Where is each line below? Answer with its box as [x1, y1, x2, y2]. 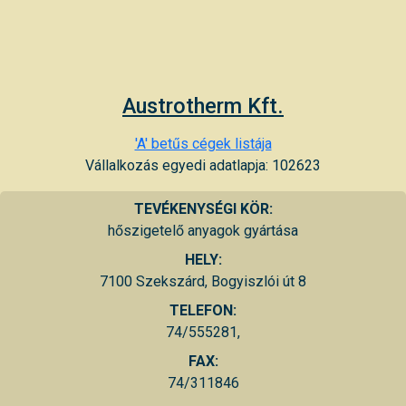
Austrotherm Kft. [122, 92, 284, 119]
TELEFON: [169, 301, 237, 319]
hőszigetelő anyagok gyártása [108, 221, 298, 239]
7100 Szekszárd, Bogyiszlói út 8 [100, 272, 306, 290]
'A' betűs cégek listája [134, 134, 272, 152]
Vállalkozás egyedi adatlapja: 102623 [85, 156, 321, 174]
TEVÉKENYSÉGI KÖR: [133, 199, 273, 217]
